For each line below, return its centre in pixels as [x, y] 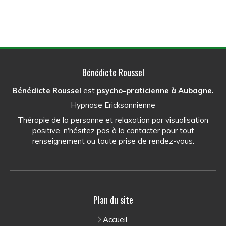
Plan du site [113, 200]
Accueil [115, 220]
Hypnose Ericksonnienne [113, 105]
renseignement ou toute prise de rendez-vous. [113, 141]
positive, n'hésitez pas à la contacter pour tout [113, 131]
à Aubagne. [191, 91]
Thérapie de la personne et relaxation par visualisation [113, 120]
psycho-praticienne [133, 91]
